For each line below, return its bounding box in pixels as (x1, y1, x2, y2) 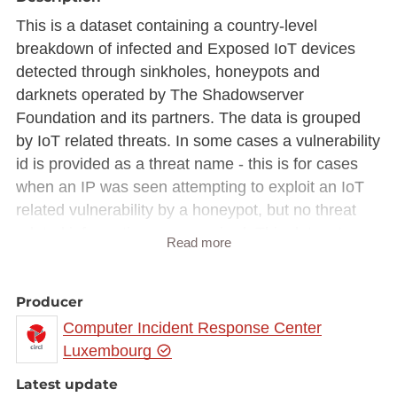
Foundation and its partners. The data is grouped (15, 109, 361, 128)
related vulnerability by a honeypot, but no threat (15, 201, 356, 220)
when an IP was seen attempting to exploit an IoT (15, 178, 364, 197)
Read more (166, 235, 231, 251)
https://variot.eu (15, 270, 125, 289)
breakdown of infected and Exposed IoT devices (15, 40, 355, 58)
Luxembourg (63, 342, 157, 361)
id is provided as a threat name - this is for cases (15, 155, 358, 174)
